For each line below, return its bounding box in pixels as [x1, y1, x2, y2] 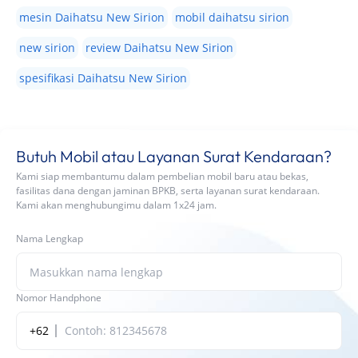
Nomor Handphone [16, 291, 101, 304]
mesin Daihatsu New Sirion [19, 10, 165, 25]
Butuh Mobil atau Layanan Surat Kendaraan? [16, 146, 332, 166]
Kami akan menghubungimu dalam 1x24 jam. [16, 198, 217, 212]
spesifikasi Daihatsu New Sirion [19, 70, 187, 86]
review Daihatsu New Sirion [86, 40, 233, 55]
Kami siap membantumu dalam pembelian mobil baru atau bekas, [16, 169, 308, 183]
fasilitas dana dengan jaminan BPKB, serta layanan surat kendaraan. [16, 184, 320, 197]
